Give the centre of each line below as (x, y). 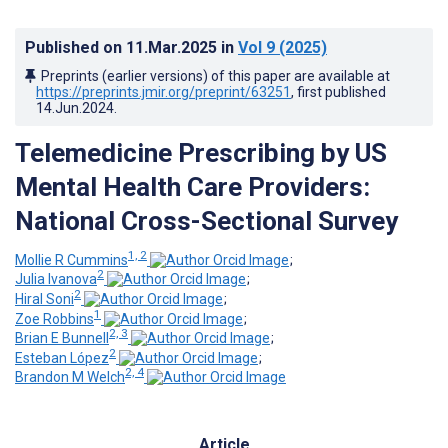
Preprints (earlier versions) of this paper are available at (215, 75)
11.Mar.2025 (173, 47)
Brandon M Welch (70, 377)
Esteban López (62, 357)
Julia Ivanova (56, 279)
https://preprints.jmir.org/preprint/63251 (163, 91)
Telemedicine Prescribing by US (201, 152)
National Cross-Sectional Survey (206, 220)
